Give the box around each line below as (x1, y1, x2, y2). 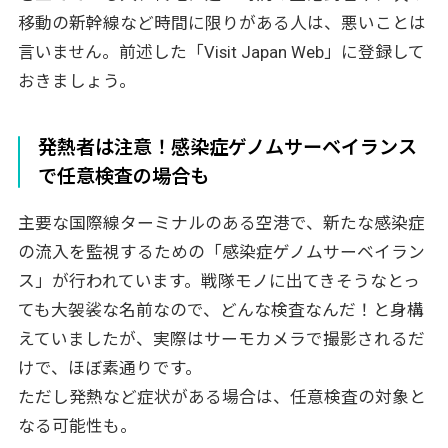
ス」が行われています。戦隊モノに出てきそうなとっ (17, 270, 420, 291)
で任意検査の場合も (38, 164, 210, 188)
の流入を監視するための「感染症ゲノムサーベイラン (17, 241, 425, 262)
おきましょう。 (17, 70, 136, 91)
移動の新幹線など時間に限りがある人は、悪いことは (17, 12, 426, 33)
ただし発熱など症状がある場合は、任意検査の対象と (17, 386, 426, 407)
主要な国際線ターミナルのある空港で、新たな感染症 (17, 212, 425, 233)
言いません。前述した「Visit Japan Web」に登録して (17, 41, 425, 62)
